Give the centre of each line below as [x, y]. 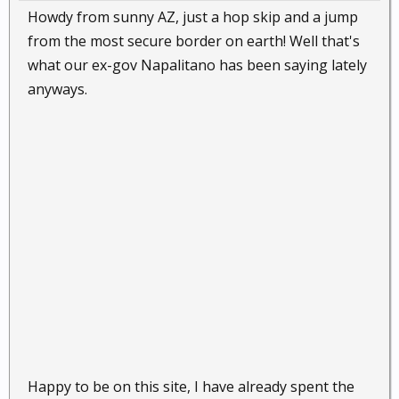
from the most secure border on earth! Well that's [194, 41]
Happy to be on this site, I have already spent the [191, 387]
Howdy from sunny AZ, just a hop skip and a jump [193, 17]
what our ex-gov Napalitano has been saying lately [197, 65]
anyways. [57, 89]
